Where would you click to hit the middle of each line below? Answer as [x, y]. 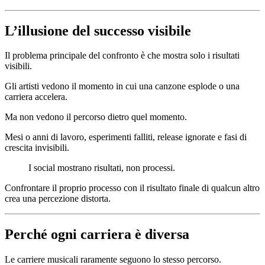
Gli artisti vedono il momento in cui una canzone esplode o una [122, 86]
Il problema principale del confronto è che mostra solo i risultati [122, 56]
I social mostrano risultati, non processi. [102, 168]
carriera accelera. [36, 97]
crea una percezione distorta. [58, 199]
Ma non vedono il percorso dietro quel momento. [96, 117]
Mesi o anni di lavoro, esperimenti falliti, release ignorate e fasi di [126, 137]
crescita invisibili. [37, 148]
